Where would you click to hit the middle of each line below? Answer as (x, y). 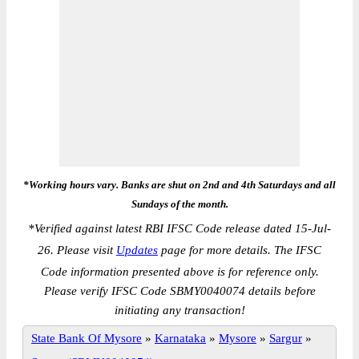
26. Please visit (77, 250)
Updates (137, 250)
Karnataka (180, 338)
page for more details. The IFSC (240, 250)
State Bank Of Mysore (87, 338)
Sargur (286, 338)
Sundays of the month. (179, 204)
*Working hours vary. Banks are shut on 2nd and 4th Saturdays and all (179, 185)
